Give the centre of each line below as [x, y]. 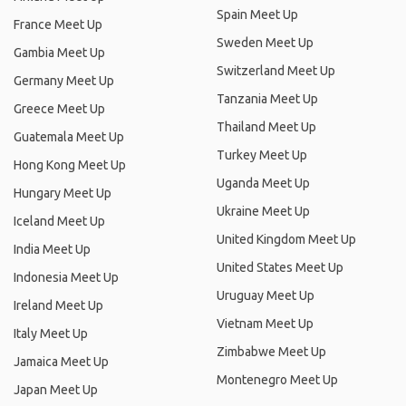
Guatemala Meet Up [69, 137]
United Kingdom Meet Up [286, 239]
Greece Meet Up [59, 109]
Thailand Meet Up [266, 127]
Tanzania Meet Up [267, 99]
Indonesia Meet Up [66, 277]
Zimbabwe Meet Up [271, 352]
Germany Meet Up [64, 81]
